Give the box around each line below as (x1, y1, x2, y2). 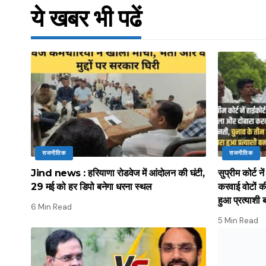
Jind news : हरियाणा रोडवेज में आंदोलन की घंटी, (31, 167, 204, 179)
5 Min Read (218, 216, 258, 226)
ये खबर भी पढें (31, 4, 141, 33)
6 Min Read (31, 202, 72, 213)
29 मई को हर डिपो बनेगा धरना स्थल (31, 181, 152, 193)
